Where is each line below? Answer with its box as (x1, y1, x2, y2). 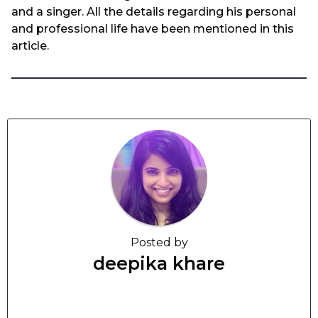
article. (11, 38, 49, 53)
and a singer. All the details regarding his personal (11, 4, 296, 18)
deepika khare (93, 253, 225, 275)
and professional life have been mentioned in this (11, 21, 294, 35)
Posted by (130, 236, 188, 250)
